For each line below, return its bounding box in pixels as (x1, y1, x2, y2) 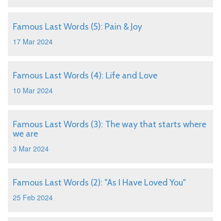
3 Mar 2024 (13, 144, 49, 153)
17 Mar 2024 (13, 37, 53, 46)
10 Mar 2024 (13, 85, 53, 95)
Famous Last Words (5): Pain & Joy (13, 21, 142, 32)
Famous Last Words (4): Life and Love (13, 70, 157, 81)
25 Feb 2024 (13, 192, 53, 202)
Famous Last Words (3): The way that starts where (13, 119, 206, 130)
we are (13, 128, 38, 139)
